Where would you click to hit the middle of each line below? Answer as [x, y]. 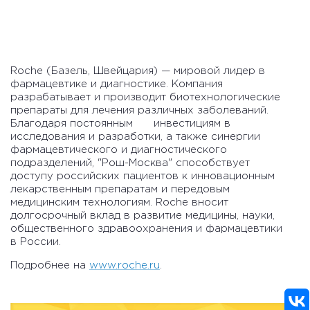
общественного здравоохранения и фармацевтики [146, 229]
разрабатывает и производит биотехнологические [145, 98]
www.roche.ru [125, 266]
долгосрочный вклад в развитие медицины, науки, [143, 216]
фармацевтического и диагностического [119, 150]
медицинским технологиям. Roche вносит [119, 203]
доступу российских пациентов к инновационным [143, 176]
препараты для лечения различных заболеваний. [139, 111]
